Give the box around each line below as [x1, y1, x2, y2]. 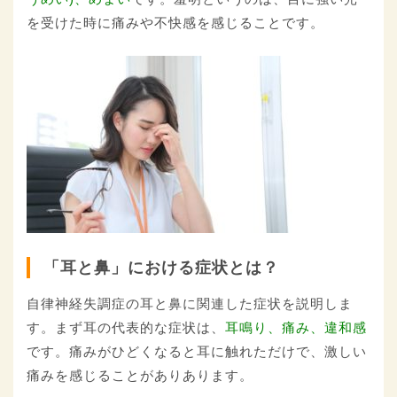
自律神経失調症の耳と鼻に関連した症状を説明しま [27, 296, 353, 312]
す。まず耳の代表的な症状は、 [27, 320, 225, 336]
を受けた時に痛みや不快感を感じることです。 [27, 15, 324, 31]
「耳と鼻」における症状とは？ [43, 259, 279, 277]
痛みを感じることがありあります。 [27, 368, 253, 384]
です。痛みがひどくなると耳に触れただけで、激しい [27, 344, 367, 360]
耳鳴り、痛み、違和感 [225, 320, 367, 336]
